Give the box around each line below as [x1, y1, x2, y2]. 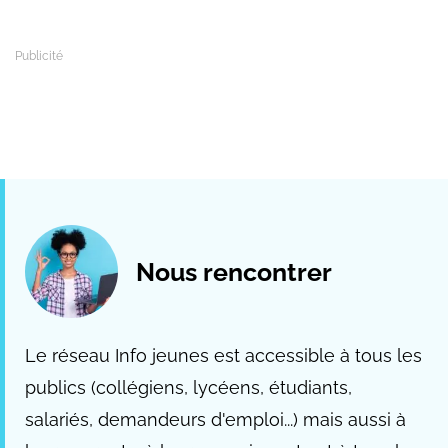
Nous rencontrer [136, 256, 332, 287]
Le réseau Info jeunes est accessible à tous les [25, 345, 422, 367]
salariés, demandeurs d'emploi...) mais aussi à [25, 409, 406, 431]
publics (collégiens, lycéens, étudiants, [25, 377, 352, 399]
